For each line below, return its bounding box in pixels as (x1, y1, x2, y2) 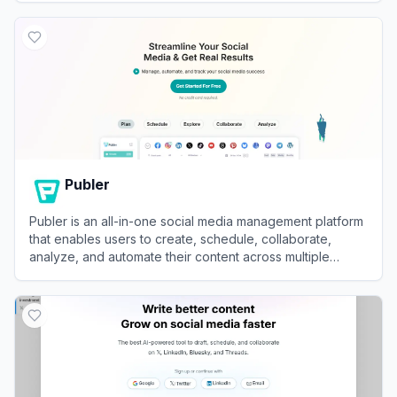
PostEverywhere (51, 2, 162, 20)
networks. (29, 266, 86, 282)
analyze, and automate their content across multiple (29, 248, 330, 264)
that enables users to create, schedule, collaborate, (29, 230, 331, 246)
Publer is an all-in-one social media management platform (29, 213, 363, 229)
